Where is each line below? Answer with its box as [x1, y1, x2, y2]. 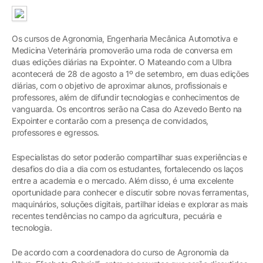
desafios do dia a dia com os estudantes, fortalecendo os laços [12, 163, 243, 174]
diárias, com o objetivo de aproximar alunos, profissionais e [12, 80, 228, 90]
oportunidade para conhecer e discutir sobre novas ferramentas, [12, 187, 249, 197]
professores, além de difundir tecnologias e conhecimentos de [12, 92, 240, 102]
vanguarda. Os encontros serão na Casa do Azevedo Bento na [12, 103, 242, 114]
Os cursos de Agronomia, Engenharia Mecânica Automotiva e [12, 33, 238, 43]
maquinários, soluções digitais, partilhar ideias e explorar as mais [12, 198, 248, 209]
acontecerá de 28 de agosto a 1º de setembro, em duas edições [12, 68, 249, 79]
